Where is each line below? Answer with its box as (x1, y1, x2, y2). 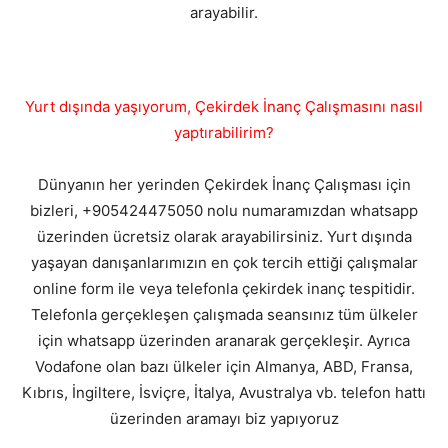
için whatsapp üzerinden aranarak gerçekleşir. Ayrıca (38, 331, 410, 350)
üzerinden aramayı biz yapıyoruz (109, 409, 339, 428)
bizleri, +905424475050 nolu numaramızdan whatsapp (30, 201, 418, 220)
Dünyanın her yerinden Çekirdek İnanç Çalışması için (37, 175, 411, 194)
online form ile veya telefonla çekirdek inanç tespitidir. (33, 279, 415, 298)
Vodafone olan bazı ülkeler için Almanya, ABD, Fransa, (35, 357, 413, 376)
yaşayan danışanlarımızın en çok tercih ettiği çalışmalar (30, 253, 418, 272)
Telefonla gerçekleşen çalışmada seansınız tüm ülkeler (30, 305, 418, 324)
